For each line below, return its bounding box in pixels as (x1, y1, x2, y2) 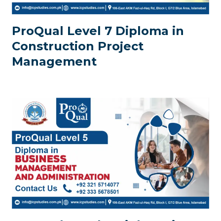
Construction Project (12, 39, 144, 53)
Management (12, 54, 97, 69)
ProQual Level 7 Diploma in (12, 24, 184, 38)
